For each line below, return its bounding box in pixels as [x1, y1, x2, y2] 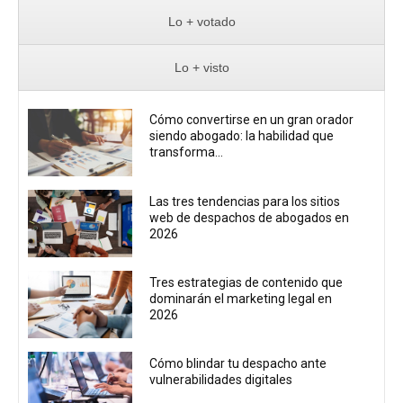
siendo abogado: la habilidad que [149, 129, 335, 144]
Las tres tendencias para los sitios [149, 193, 341, 209]
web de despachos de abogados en [149, 210, 350, 225]
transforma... [149, 145, 224, 160]
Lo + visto [174, 59, 229, 75]
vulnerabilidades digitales [149, 372, 293, 388]
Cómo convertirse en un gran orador [149, 112, 354, 128]
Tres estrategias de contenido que [149, 274, 344, 290]
